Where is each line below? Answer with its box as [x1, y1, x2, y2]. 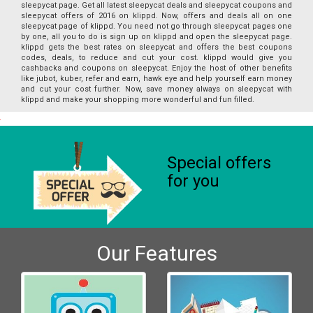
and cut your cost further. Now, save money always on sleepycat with [21, 85, 292, 94]
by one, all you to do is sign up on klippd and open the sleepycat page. [21, 32, 292, 42]
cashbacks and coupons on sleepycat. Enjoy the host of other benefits [21, 64, 292, 73]
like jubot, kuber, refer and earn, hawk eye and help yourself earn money [21, 74, 292, 84]
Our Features [96, 241, 217, 266]
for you [167, 171, 219, 191]
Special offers [167, 153, 271, 173]
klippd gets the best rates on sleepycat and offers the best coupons [21, 43, 292, 52]
